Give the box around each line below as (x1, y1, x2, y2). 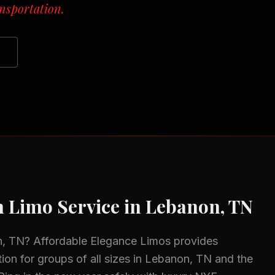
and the (212, 252, 253, 265)
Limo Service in (4, 194, 145, 219)
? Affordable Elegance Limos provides (25, 234, 218, 247)
